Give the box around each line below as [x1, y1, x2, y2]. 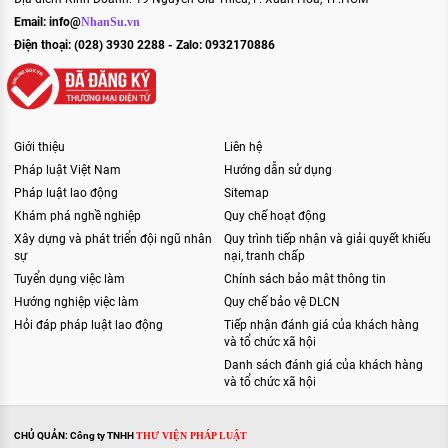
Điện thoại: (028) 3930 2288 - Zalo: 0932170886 [14, 38, 275, 53]
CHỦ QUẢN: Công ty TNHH [14, 430, 136, 441]
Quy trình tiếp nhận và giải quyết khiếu [224, 232, 431, 246]
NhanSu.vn [81, 15, 140, 30]
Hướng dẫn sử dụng [224, 163, 332, 177]
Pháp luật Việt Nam [14, 163, 121, 177]
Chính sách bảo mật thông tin [224, 272, 386, 286]
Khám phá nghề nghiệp [14, 209, 141, 223]
